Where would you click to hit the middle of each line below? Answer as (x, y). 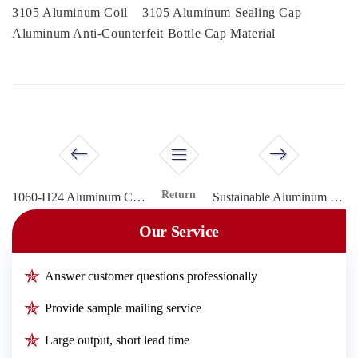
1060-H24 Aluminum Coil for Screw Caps (139, 197)
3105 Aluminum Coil (72, 12)
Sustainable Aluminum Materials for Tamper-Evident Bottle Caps (336, 197)
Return (179, 194)
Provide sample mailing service (123, 308)
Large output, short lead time (117, 340)
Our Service (179, 231)
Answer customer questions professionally (151, 276)
